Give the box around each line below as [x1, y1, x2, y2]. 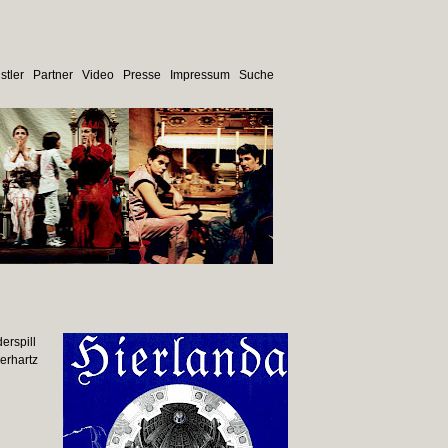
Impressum [169, 68, 230, 82]
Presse [122, 68, 161, 82]
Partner [32, 68, 73, 82]
